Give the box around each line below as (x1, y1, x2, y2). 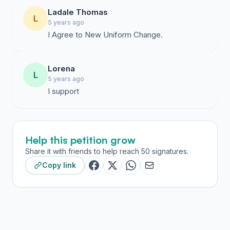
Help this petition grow (25, 133, 136, 146)
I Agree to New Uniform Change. (48, 30, 163, 40)
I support (48, 86, 79, 96)
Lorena (48, 64, 75, 73)
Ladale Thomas (48, 7, 108, 17)
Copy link (42, 161, 76, 169)
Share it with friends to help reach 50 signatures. (25, 147, 188, 156)
